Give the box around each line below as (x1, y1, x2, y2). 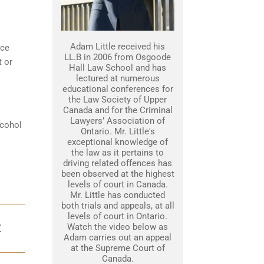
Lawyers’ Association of (70, 115, 165, 126)
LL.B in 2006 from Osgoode (64, 52, 171, 62)
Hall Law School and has (69, 62, 166, 73)
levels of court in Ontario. (68, 211, 167, 222)
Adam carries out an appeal (64, 232, 171, 243)
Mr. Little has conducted (70, 190, 165, 200)
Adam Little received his (70, 41, 165, 52)
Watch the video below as (67, 222, 168, 232)
